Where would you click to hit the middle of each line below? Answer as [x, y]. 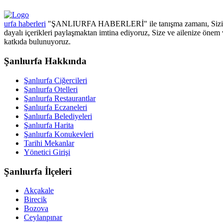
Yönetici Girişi [47, 152]
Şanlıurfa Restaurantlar [60, 98]
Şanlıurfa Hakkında [45, 61]
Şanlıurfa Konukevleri [59, 134]
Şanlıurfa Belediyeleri [58, 116]
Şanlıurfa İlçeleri [38, 171]
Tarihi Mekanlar [49, 143]
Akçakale [39, 191]
